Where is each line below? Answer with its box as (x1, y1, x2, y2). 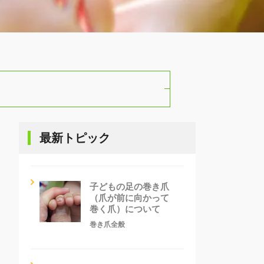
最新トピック (39, 131, 110, 144)
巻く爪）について (90, 203, 160, 214)
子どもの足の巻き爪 (90, 181, 169, 192)
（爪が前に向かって (90, 192, 169, 203)
